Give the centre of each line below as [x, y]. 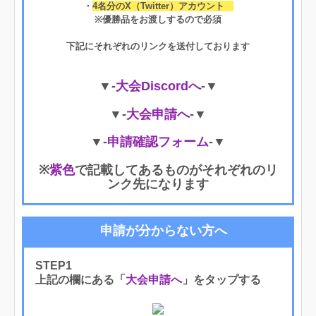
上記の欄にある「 [80, 279]
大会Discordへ [158, 86]
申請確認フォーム [158, 141]
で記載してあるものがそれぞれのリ [176, 170]
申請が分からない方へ [164, 230]
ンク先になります [158, 184]
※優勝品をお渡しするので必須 [158, 19]
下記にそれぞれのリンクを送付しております [158, 46]
